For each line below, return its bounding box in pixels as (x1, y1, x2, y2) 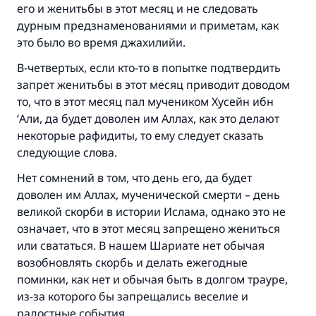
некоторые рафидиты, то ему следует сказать (17, 128, 264, 143)
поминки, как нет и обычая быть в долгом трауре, (17, 272, 288, 287)
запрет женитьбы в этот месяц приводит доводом (17, 77, 290, 92)
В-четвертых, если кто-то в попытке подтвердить (17, 60, 281, 75)
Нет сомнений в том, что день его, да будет (17, 170, 252, 186)
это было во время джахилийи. (17, 35, 186, 50)
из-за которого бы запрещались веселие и (17, 288, 248, 304)
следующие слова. (17, 145, 117, 160)
